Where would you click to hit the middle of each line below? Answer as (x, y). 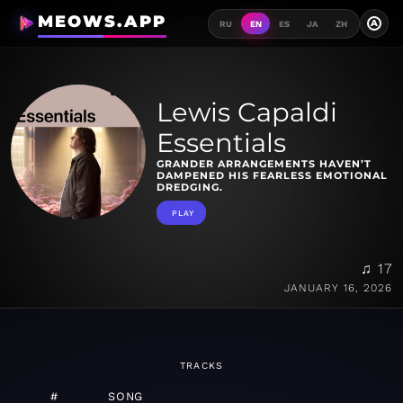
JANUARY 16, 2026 (338, 288)
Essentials (221, 143)
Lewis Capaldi (247, 112)
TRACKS (201, 366)
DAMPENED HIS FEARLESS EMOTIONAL (272, 176)
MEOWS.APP (102, 22)
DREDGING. (190, 188)
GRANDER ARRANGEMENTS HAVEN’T (264, 164)
